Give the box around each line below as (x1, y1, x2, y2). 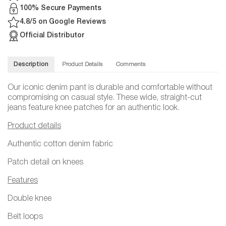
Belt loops (8, 213, 43, 220)
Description (14, 61, 48, 67)
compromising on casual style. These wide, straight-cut (8, 94, 202, 101)
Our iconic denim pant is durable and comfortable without (8, 84, 212, 91)
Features (8, 177, 38, 184)
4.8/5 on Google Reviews (20, 18, 106, 25)
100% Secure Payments (20, 5, 101, 12)
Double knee (8, 195, 51, 202)
